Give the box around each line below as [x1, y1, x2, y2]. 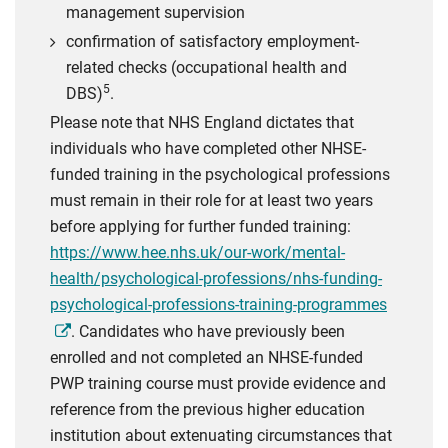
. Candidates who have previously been [71, 322, 345, 341]
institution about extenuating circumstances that [50, 426, 392, 445]
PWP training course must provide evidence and [50, 374, 386, 393]
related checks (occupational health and [66, 58, 347, 77]
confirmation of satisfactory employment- [66, 32, 359, 51]
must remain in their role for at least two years [50, 191, 373, 210]
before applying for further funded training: [50, 217, 351, 236]
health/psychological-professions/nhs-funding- [50, 269, 382, 288]
